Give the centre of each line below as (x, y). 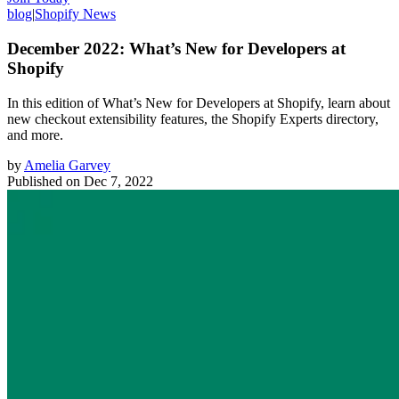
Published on (44, 181)
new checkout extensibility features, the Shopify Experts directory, (193, 118)
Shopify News (75, 14)
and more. (35, 134)
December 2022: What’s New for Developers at (176, 48)
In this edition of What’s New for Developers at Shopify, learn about (199, 102)
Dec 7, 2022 (118, 181)
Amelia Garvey (67, 165)
